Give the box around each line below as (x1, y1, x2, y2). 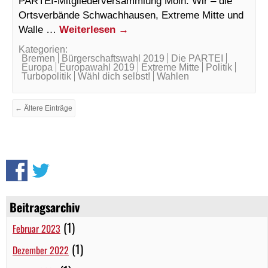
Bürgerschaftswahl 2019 (62, 53, 165, 63)
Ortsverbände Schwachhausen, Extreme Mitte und (19, 8, 243, 21)
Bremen (22, 53, 55, 63)
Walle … (19, 23, 59, 35)
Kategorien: (19, 44, 68, 54)
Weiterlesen (59, 23, 118, 35)
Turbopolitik (22, 71, 71, 81)
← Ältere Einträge (15, 103, 72, 112)
